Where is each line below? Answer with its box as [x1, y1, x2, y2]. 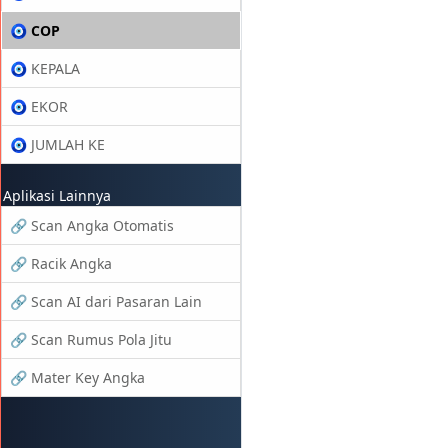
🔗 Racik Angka [10, 254, 112, 273]
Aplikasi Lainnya [3, 186, 111, 205]
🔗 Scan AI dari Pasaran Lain [10, 292, 202, 311]
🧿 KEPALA [10, 59, 80, 78]
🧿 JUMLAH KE [10, 135, 105, 154]
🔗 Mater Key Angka [10, 368, 145, 387]
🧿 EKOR [10, 97, 68, 116]
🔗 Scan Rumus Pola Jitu [10, 330, 172, 349]
